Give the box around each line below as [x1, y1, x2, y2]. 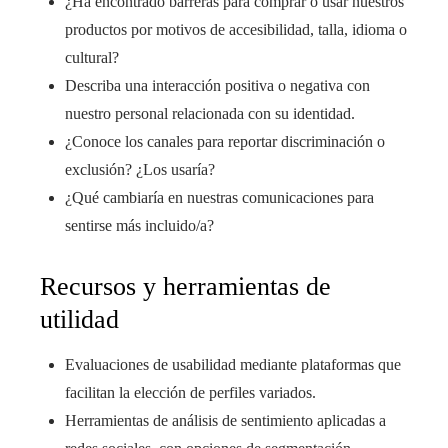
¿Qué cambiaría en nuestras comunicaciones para [65, 189, 374, 206]
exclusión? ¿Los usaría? [65, 161, 215, 178]
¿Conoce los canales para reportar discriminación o [65, 133, 385, 150]
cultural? [65, 49, 119, 66]
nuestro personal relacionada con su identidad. [65, 105, 355, 122]
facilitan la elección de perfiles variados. [65, 384, 316, 401]
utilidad [40, 305, 119, 334]
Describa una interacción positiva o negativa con [65, 77, 370, 94]
